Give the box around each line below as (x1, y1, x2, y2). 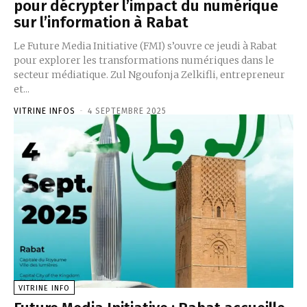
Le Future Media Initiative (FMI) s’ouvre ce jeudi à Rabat (14, 40, 277, 53)
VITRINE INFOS (14, 106, 75, 116)
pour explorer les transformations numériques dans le (14, 54, 274, 67)
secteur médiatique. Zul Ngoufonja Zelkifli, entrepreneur (14, 69, 285, 82)
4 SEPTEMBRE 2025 (88, 106, 167, 116)
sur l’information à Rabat (14, 13, 188, 32)
